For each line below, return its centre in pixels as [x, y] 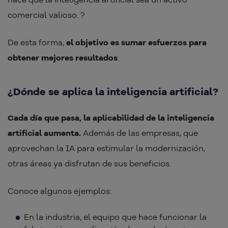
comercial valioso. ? [46, 15]
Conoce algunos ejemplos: [60, 191]
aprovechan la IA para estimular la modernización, [106, 148]
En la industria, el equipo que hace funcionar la [115, 217]
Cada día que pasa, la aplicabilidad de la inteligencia [111, 118]
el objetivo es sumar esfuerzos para [136, 42]
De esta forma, [37, 42]
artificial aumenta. [44, 133]
